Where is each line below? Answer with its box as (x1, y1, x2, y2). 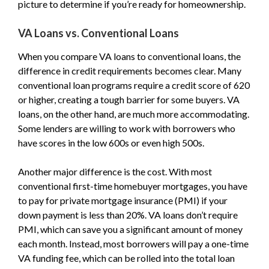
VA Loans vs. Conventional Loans (18, 26, 179, 40)
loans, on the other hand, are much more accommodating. (18, 108, 249, 119)
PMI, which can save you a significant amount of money (18, 223, 243, 235)
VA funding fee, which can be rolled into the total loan (18, 252, 235, 264)
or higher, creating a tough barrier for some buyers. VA (18, 94, 240, 105)
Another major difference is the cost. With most (18, 166, 212, 177)
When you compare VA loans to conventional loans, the (18, 50, 241, 62)
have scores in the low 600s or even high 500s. (18, 137, 204, 148)
